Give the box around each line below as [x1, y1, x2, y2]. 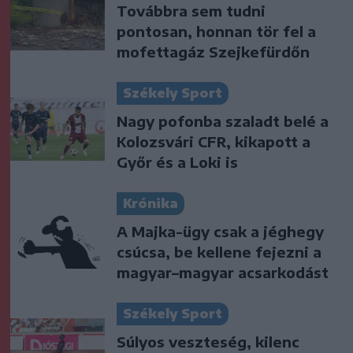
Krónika [123, 195, 178, 211]
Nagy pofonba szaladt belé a [117, 111, 329, 130]
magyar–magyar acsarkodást [117, 262, 329, 281]
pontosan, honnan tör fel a [117, 21, 316, 40]
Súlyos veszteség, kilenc [117, 332, 299, 351]
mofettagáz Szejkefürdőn [117, 42, 310, 61]
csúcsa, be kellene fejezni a [117, 242, 321, 261]
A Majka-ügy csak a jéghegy [117, 221, 324, 240]
